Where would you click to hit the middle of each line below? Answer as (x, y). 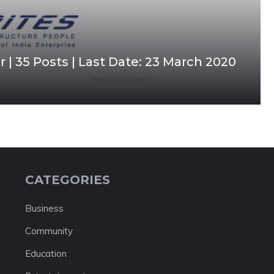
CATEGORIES (67, 180)
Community (49, 231)
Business (44, 208)
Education (46, 254)
